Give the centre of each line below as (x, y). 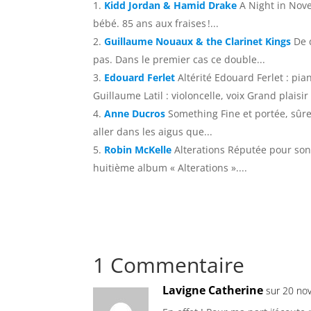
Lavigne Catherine (213, 291)
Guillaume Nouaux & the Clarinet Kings (198, 42)
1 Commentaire (169, 265)
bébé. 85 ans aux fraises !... (156, 24)
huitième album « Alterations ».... (170, 168)
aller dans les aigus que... (153, 132)
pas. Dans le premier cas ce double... (179, 60)
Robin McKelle (138, 150)
